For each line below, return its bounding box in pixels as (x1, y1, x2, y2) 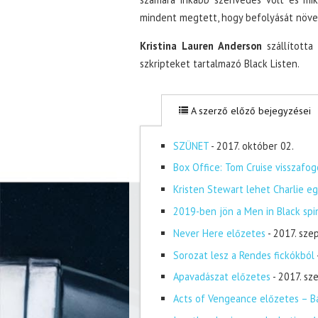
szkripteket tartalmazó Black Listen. (140, 56, 300, 70)
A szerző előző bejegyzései (188, 104, 311, 117)
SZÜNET (172, 138, 209, 153)
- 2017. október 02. (210, 138, 294, 153)
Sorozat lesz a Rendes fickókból (172, 248, 314, 262)
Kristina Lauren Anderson (140, 38, 263, 53)
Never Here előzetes (172, 226, 265, 240)
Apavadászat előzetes (172, 270, 270, 284)
